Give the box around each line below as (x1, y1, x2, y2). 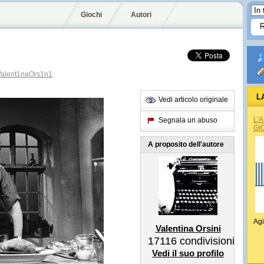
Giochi (81, 11, 102, 19)
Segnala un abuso (159, 116, 217, 124)
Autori (131, 11, 151, 19)
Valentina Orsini (155, 223, 221, 233)
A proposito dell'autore (148, 140, 224, 148)
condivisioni (177, 235, 235, 247)
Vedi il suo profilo (152, 248, 224, 258)
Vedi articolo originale (159, 95, 228, 104)
